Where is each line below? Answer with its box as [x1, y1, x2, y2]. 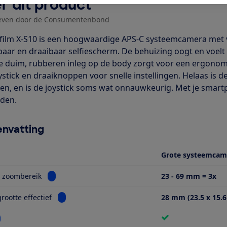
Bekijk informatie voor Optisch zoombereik [47, 170, 191, 180]
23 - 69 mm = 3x [161, 171, 217, 181]
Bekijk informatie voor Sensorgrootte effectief [57, 192, 211, 202]
